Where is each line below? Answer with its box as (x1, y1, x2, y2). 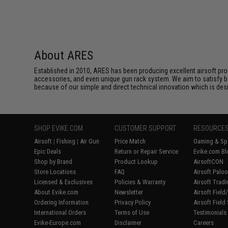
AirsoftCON (193, 158, 224, 165)
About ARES (34, 48, 94, 63)
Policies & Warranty (115, 178, 166, 186)
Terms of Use (115, 209, 150, 216)
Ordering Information (34, 198, 89, 206)
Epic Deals (34, 148, 62, 155)
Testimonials (193, 209, 227, 216)
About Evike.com (34, 188, 79, 196)
